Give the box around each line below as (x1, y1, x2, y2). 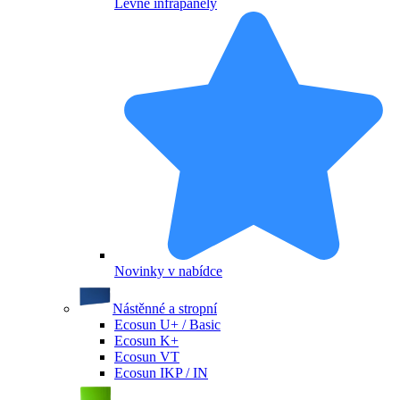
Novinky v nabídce (114, 262, 222, 279)
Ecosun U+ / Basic (114, 316, 221, 332)
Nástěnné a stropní (112, 300, 217, 316)
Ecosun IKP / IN (114, 364, 208, 380)
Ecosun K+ (114, 332, 179, 348)
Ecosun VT (114, 348, 179, 364)
